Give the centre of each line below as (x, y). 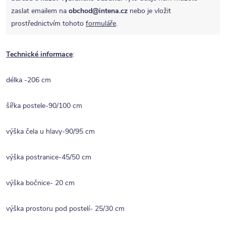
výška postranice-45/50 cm (49, 157)
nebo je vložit (149, 11)
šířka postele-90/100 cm (44, 106)
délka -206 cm (29, 80)
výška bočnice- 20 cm (40, 183)
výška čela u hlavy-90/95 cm (50, 132)
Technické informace (39, 54)
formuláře (101, 24)
